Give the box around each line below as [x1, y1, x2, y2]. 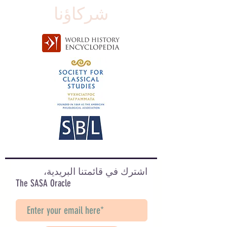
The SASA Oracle [16, 177, 73, 189]
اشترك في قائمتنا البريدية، [44, 165, 147, 177]
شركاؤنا [54, 3, 108, 24]
